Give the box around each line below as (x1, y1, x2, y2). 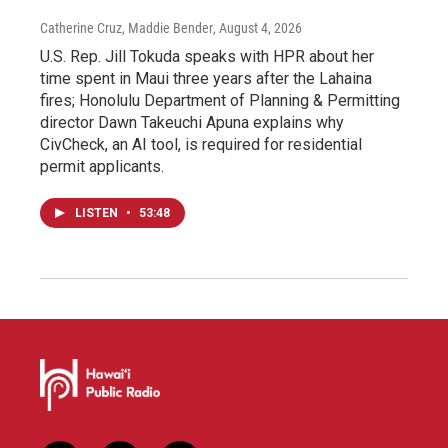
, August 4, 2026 (213, 20, 302, 37)
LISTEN (75, 206, 121, 221)
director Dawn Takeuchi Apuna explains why (40, 113, 344, 133)
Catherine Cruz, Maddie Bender (40, 20, 213, 37)
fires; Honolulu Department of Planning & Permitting (40, 91, 400, 111)
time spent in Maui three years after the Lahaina (40, 69, 372, 89)
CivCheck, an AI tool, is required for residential (40, 135, 362, 155)
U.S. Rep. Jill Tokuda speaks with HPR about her (40, 47, 374, 67)
